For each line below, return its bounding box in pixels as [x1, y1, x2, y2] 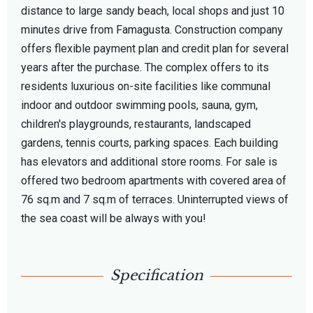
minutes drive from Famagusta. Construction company [21, 22, 283, 36]
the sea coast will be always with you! [21, 211, 206, 225]
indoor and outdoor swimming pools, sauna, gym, [21, 98, 258, 112]
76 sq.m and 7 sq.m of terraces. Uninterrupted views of [21, 192, 289, 206]
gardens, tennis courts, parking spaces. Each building [21, 136, 278, 150]
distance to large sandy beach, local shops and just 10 [21, 3, 284, 17]
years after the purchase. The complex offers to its [21, 60, 269, 74]
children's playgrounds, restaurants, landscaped [21, 117, 251, 131]
